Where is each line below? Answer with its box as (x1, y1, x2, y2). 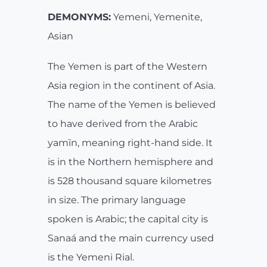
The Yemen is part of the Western (48, 61, 207, 73)
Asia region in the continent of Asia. (48, 80, 215, 92)
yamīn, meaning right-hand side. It (48, 137, 213, 149)
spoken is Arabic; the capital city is (48, 213, 208, 225)
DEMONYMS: (48, 11, 111, 23)
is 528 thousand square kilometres (48, 175, 212, 187)
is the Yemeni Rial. (48, 252, 134, 263)
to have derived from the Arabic (48, 118, 198, 130)
